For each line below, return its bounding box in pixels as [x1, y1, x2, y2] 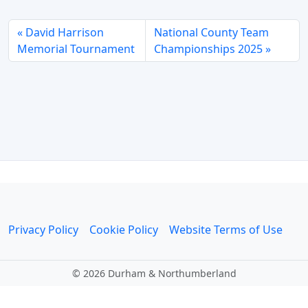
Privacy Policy [8, 222, 78, 237]
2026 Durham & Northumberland [80, 267, 236, 280]
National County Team [154, 24, 269, 40]
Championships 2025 [154, 41, 263, 56]
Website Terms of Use [169, 222, 283, 237]
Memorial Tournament [17, 41, 135, 56]
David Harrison [25, 24, 104, 40]
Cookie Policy [89, 222, 158, 237]
